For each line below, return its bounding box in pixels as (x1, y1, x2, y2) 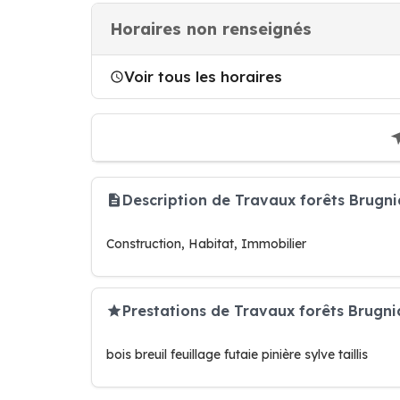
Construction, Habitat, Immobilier (106, 236, 306, 252)
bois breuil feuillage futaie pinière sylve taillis (106, 346, 368, 362)
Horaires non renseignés (110, 19, 312, 39)
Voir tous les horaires (124, 67, 282, 86)
